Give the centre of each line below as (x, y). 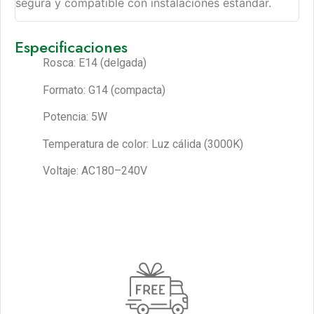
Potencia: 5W (75, 117)
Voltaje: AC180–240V (95, 171)
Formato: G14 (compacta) (104, 90)
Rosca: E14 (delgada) (95, 63)
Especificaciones (71, 47)
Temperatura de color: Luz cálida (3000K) (143, 144)
